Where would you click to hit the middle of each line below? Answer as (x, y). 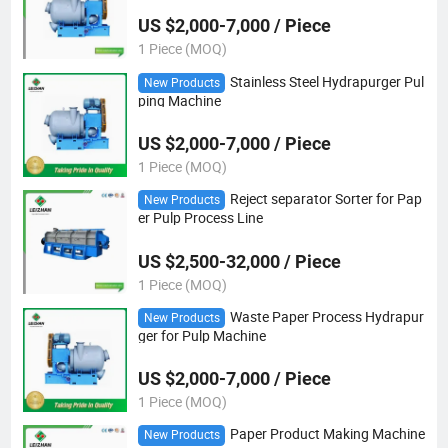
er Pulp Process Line (200, 218)
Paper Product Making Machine (327, 434)
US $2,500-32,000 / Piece (239, 261)
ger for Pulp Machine (201, 336)
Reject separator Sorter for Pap (325, 199)
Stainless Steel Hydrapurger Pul (326, 81)
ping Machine (179, 100)
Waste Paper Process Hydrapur (326, 316)
